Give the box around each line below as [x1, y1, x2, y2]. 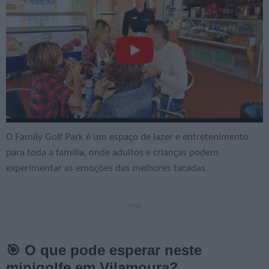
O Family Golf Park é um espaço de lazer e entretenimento [6, 131, 249, 142]
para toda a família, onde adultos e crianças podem [6, 147, 219, 158]
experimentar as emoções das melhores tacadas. [6, 163, 208, 174]
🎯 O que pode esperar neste [6, 242, 202, 258]
